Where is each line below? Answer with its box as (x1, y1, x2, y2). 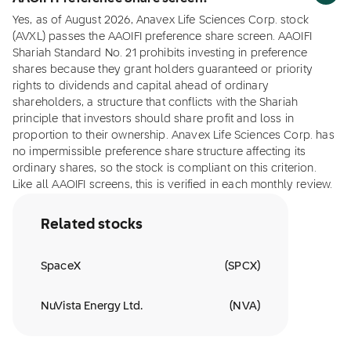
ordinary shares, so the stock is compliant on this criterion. (13, 163, 317, 174)
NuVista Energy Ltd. (41, 301, 143, 312)
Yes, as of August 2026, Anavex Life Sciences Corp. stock (13, 15, 309, 26)
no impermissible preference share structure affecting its (13, 147, 306, 157)
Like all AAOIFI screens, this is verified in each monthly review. (13, 179, 333, 190)
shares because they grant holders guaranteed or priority (13, 64, 313, 75)
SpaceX (41, 261, 81, 272)
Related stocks (41, 218, 143, 232)
